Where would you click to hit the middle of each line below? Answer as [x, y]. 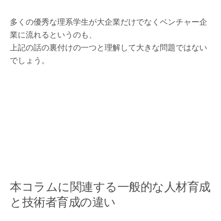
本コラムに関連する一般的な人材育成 [110, 185]
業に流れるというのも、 [53, 34]
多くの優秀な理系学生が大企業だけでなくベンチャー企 [109, 21]
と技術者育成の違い [63, 201]
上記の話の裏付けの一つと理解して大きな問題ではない [109, 47]
